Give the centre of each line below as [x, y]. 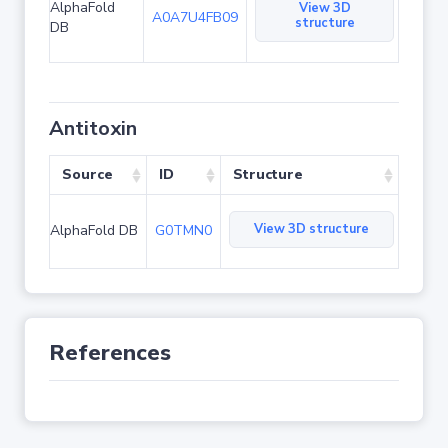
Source [87, 174]
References [110, 353]
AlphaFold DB [94, 230]
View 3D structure [311, 229]
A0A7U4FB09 [195, 17]
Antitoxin [93, 128]
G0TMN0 [183, 230]
